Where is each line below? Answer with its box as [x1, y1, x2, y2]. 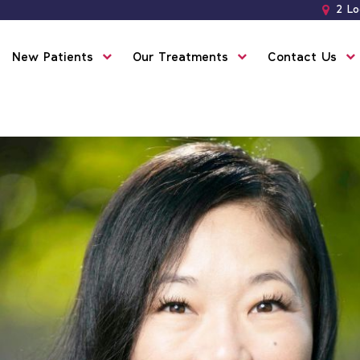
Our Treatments [133, 51, 228, 64]
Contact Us [268, 51, 337, 64]
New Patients [12, 51, 93, 64]
